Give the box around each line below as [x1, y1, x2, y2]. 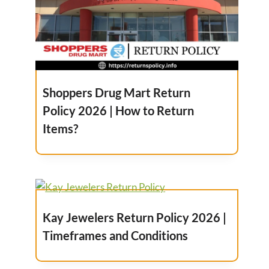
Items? [43, 121, 79, 136]
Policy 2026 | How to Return [43, 103, 195, 118]
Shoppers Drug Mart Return [43, 85, 191, 100]
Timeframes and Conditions [43, 228, 189, 243]
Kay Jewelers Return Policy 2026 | [43, 210, 227, 225]
